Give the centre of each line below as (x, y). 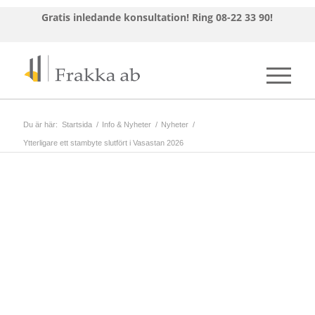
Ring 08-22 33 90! (233, 17)
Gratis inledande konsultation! (114, 17)
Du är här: (40, 124)
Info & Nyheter (127, 124)
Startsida (77, 124)
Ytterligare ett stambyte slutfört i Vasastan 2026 (103, 143)
